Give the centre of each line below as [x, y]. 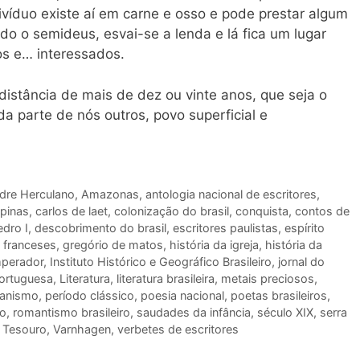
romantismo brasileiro [72, 312]
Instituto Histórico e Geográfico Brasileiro [161, 261]
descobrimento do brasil [100, 227]
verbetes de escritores [178, 329]
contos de [322, 211]
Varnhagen [82, 329]
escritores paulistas [225, 227]
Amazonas [110, 194]
